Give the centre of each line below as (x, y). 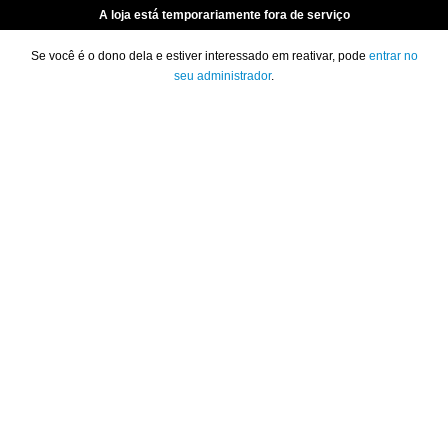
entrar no (393, 56)
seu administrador (222, 76)
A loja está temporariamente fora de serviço (224, 15)
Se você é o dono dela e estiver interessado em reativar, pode (199, 56)
